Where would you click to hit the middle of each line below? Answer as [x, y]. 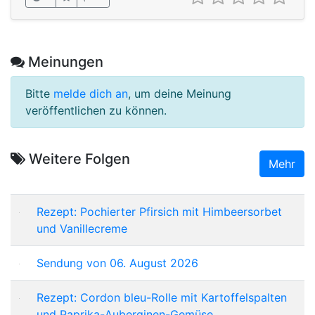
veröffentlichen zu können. [96, 110]
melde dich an [91, 93]
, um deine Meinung [180, 93]
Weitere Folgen [78, 159]
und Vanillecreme [82, 228]
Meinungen [64, 62]
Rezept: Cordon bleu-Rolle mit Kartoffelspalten [162, 297]
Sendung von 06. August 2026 [117, 263]
